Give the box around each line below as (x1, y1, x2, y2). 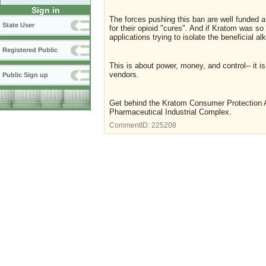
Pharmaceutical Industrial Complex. (109, 107, 232, 116)
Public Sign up (2, 71, 48, 79)
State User (2, 21, 34, 29)
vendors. (109, 69, 139, 79)
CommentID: (109, 121, 151, 129)
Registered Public (2, 46, 58, 54)
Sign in (31, 5, 60, 15)
